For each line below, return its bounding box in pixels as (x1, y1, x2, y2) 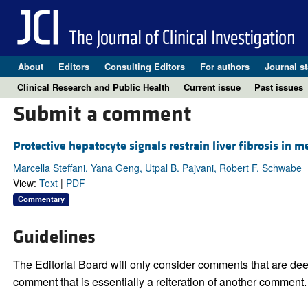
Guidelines (12, 225, 96, 250)
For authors (199, 60, 250, 73)
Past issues (254, 80, 303, 93)
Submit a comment (12, 101, 192, 129)
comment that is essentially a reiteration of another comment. (12, 274, 307, 290)
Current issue (184, 80, 241, 93)
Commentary (17, 193, 65, 205)
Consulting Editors (104, 60, 185, 73)
